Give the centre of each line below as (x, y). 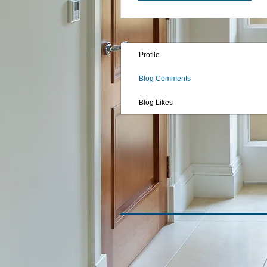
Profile (149, 55)
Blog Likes (156, 103)
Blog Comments (165, 79)
